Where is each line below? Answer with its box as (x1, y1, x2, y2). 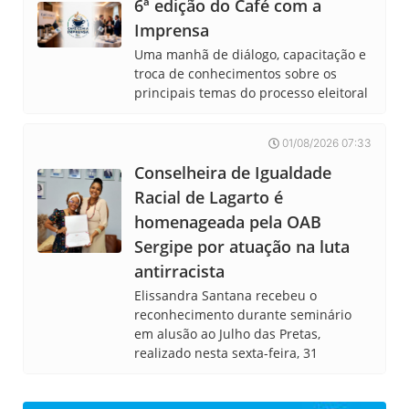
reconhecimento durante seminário (134, 306, 352, 324)
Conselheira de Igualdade (134, 162, 332, 184)
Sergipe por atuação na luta (134, 236, 351, 258)
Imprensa (134, 19, 210, 42)
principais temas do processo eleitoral (134, 84, 369, 102)
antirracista (134, 260, 225, 283)
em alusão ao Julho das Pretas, (134, 325, 321, 343)
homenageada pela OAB (134, 211, 322, 234)
